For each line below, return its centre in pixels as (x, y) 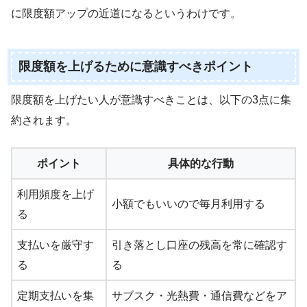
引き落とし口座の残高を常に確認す (199, 245)
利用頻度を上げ (56, 195)
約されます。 (44, 121)
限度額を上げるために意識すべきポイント (135, 67)
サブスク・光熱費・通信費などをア (199, 296)
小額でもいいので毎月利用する (188, 204)
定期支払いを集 (56, 296)
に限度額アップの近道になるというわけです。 (126, 14)
